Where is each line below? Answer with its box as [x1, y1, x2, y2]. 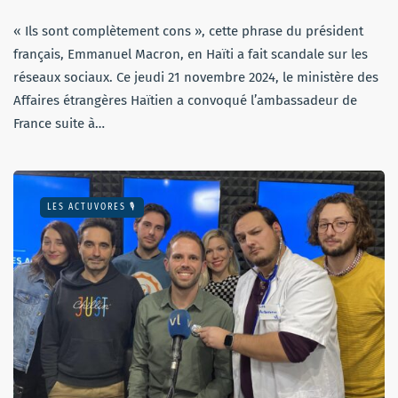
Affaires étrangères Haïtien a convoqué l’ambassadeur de [13, 92, 357, 109]
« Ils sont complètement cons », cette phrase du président [13, 23, 363, 40]
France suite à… [13, 115, 105, 132]
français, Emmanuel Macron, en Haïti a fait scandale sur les [13, 46, 368, 63]
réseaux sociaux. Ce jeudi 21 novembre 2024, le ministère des [13, 69, 378, 86]
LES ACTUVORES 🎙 [47, 202, 137, 213]
